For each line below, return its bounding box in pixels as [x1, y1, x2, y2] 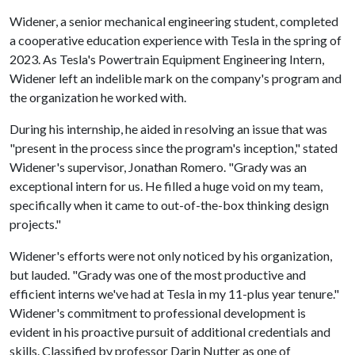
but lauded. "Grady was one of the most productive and [10, 266, 306, 282]
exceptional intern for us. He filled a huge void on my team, [10, 177, 323, 193]
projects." [10, 216, 61, 231]
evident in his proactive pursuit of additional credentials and [10, 323, 330, 339]
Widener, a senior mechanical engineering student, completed [10, 13, 338, 29]
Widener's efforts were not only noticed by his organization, [10, 247, 332, 263]
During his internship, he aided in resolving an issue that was [10, 120, 327, 136]
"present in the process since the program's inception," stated [10, 139, 338, 155]
